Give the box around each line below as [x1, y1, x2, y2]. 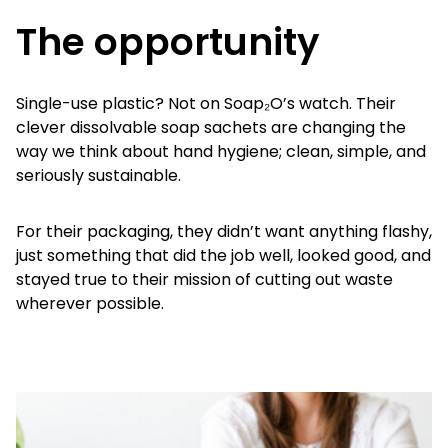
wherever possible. [16, 292, 164, 316]
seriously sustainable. [16, 164, 181, 188]
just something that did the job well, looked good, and [16, 244, 431, 268]
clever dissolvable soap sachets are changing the [16, 116, 406, 140]
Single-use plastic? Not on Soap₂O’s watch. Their [16, 92, 396, 116]
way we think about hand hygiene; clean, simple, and [16, 140, 426, 164]
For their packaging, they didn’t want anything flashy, [16, 220, 432, 244]
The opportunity [16, 16, 320, 69]
